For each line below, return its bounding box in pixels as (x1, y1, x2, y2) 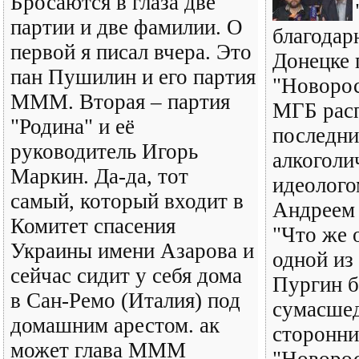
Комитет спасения (10, 214, 175, 238)
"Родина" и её (10, 115, 135, 139)
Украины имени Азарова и (10, 239, 254, 263)
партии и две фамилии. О (10, 15, 243, 39)
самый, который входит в (10, 189, 244, 213)
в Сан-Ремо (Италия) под (10, 288, 240, 313)
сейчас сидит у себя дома (10, 264, 242, 288)
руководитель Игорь (10, 139, 198, 163)
